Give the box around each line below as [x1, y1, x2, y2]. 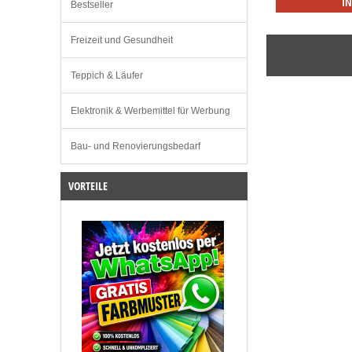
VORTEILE [68, 178, 108, 194]
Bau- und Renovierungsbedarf [71, 141, 200, 152]
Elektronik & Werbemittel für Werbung [71, 105, 230, 117]
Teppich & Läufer [71, 70, 143, 82]
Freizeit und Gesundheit [71, 35, 173, 46]
